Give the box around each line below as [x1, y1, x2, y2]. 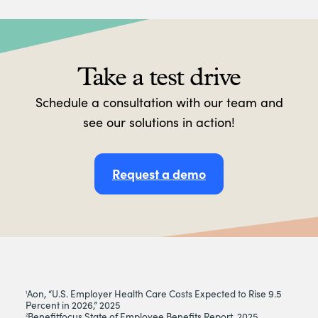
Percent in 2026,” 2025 [26, 298, 121, 312]
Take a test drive [77, 62, 241, 92]
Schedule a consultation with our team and [35, 94, 283, 111]
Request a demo [112, 165, 206, 183]
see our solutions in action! [83, 114, 235, 131]
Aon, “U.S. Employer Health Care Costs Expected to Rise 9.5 [27, 287, 282, 301]
